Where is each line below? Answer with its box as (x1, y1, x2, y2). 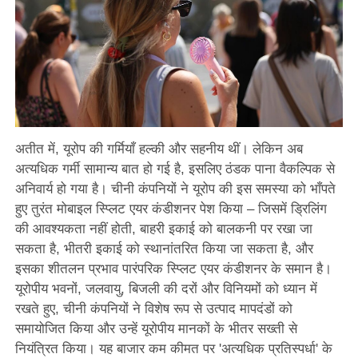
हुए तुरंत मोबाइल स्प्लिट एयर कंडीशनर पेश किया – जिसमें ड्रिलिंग (14, 201, 327, 217)
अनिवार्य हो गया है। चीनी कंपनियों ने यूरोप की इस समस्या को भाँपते (14, 181, 336, 197)
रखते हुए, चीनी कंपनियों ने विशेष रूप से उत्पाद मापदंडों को (14, 301, 292, 317)
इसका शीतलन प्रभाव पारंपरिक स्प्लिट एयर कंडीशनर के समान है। (14, 261, 332, 277)
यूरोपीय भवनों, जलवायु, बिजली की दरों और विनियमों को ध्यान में (14, 281, 317, 297)
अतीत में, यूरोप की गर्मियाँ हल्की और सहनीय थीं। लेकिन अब (14, 141, 303, 157)
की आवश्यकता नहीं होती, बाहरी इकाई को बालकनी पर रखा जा (14, 221, 312, 237)
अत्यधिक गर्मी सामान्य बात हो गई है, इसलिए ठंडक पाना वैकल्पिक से (14, 161, 335, 177)
